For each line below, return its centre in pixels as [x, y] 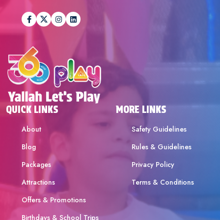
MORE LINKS [141, 110]
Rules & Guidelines [162, 147]
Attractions [38, 182]
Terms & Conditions [163, 182]
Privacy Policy [153, 165]
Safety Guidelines [159, 129]
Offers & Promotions [54, 200]
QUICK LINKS [32, 110]
